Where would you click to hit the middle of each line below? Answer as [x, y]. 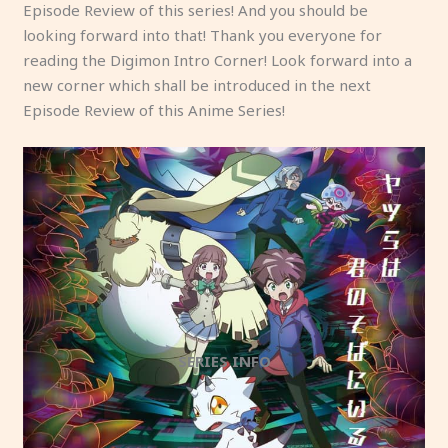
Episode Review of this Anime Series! [154, 109]
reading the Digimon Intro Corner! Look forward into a [218, 59]
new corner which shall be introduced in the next [197, 84]
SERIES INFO [224, 361]
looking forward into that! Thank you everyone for [203, 34]
